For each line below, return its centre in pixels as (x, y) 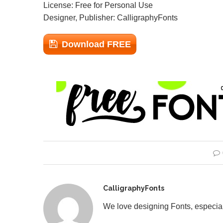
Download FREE (96, 44)
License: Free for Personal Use (98, 5)
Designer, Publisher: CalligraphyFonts (111, 18)
